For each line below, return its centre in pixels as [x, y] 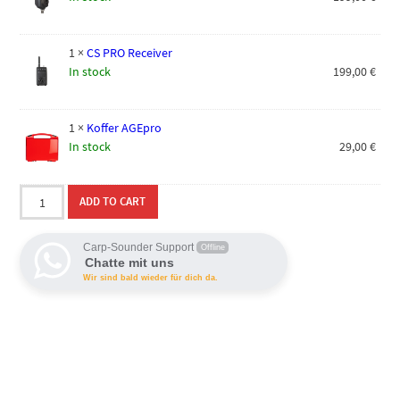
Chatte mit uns [130, 263]
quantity [42, 250]
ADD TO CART [113, 202]
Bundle [38, 231]
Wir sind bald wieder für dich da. [151, 278]
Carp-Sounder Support [139, 248]
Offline [212, 248]
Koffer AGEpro [125, 128]
